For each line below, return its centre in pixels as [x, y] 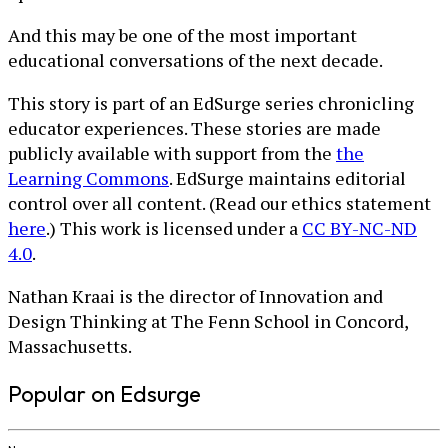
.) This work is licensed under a [174, 228]
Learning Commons [88, 178]
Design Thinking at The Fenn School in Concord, [208, 321]
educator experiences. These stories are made [194, 128]
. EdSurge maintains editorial [287, 178]
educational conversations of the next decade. [195, 60]
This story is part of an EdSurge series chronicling [211, 103]
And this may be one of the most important [182, 35]
